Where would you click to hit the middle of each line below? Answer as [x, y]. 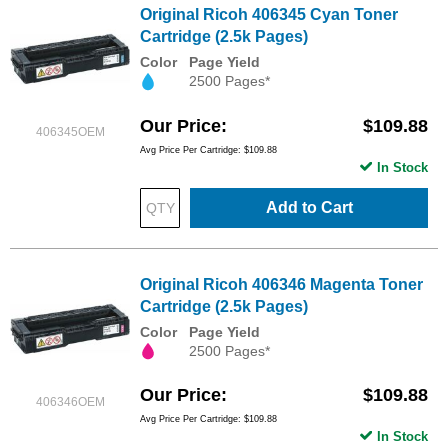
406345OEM [70, 132]
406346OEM [70, 401]
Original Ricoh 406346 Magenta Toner [281, 284]
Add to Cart [309, 207]
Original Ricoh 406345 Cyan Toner [269, 15]
